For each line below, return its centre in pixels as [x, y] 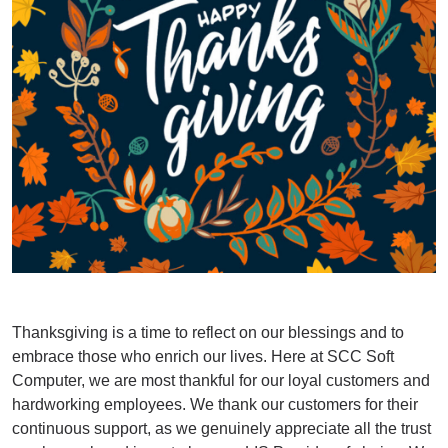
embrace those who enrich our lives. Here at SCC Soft [203, 357]
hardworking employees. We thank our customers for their [215, 405]
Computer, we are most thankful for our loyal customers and [221, 381]
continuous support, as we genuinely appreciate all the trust [221, 429]
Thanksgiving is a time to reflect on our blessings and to [208, 333]
